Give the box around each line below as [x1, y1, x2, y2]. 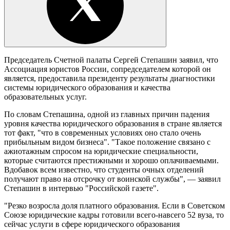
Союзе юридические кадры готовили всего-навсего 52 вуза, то [4, 210, 224, 219]
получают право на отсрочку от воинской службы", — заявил [4, 174, 221, 183]
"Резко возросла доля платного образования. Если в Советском [4, 201, 225, 210]
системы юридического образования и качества [4, 83, 170, 92]
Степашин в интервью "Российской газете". [4, 183, 159, 193]
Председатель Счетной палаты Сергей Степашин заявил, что [4, 55, 218, 64]
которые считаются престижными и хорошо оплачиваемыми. [4, 156, 219, 165]
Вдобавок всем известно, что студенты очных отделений [4, 165, 204, 174]
